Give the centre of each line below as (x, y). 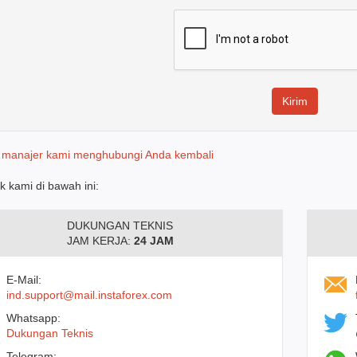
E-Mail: (24, 280)
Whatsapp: (33, 318)
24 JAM (153, 241)
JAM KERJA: (100, 241)
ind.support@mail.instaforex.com (89, 295)
